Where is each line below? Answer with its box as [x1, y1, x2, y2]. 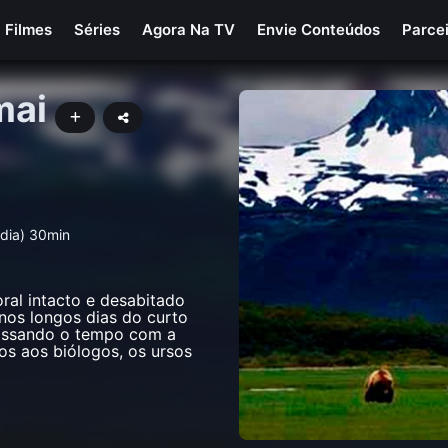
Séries [74, 20, 121, 39]
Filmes [5, 20, 53, 39]
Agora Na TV [142, 20, 236, 39]
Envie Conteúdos [257, 20, 381, 39]
